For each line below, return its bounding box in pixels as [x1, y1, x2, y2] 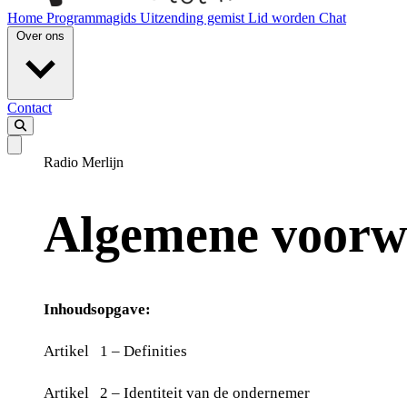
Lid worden [248, 10, 319, 25]
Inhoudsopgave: [44, 301, 151, 319]
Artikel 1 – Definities [44, 342, 187, 361]
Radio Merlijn [44, 154, 124, 170]
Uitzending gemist [140, 10, 248, 25]
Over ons [16, 29, 65, 43]
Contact [7, 100, 52, 115]
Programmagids [46, 10, 140, 25]
